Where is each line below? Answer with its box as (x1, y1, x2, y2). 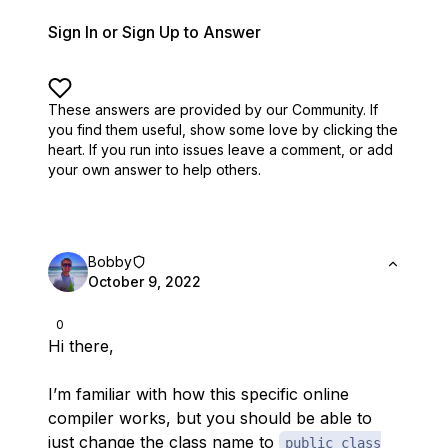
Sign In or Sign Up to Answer (48, 22, 261, 42)
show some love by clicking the (190, 121, 398, 138)
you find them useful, (48, 121, 186, 138)
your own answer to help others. (48, 161, 261, 178)
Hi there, (48, 336, 114, 356)
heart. (48, 141, 85, 158)
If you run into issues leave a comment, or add (89, 141, 393, 158)
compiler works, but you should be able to (48, 408, 372, 428)
